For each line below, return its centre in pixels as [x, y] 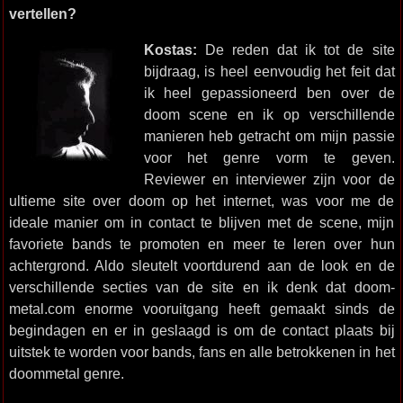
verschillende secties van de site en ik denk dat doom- [201, 287]
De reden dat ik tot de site [300, 49]
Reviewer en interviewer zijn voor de [269, 179]
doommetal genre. [66, 373]
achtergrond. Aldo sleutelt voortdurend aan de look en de [201, 265]
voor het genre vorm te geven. [269, 157]
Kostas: [174, 49]
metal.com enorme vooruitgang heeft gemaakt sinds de [201, 309]
